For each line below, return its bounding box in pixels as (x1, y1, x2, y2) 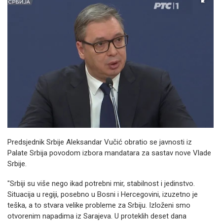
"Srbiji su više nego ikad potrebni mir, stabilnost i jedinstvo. (7, 179, 195, 188)
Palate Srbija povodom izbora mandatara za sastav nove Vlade (7, 148, 211, 157)
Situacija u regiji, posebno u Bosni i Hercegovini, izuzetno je (7, 190, 198, 199)
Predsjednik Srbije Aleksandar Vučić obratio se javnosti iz (7, 138, 192, 147)
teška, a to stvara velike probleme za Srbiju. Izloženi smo (7, 201, 190, 210)
